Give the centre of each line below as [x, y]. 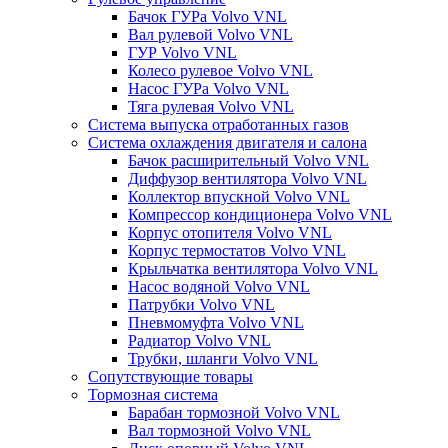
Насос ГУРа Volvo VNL [208, 88]
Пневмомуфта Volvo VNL [216, 322]
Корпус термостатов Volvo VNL [237, 250]
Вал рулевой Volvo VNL [210, 34]
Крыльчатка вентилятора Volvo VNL [253, 268]
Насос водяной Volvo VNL [219, 286]
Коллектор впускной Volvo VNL [239, 196]
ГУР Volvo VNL [182, 52]
